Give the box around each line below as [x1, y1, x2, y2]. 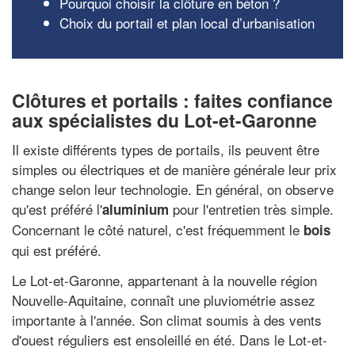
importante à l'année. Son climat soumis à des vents [12, 309, 322, 330]
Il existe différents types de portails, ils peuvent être [12, 139, 319, 159]
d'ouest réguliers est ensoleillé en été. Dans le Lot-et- [12, 329, 327, 349]
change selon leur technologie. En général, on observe [12, 179, 334, 199]
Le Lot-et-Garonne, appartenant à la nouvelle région [12, 269, 317, 290]
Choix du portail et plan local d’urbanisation [59, 13, 315, 32]
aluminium [102, 200, 169, 219]
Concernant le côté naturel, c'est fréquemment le [12, 219, 303, 239]
